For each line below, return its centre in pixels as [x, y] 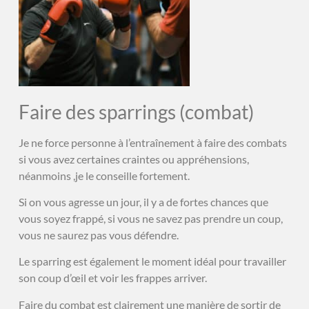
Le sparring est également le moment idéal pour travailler [152, 261]
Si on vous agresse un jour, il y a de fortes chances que [143, 201]
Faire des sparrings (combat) [136, 111]
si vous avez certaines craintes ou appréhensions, [133, 159]
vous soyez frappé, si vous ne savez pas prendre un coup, [150, 218]
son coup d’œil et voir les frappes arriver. [112, 278]
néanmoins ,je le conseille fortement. [104, 175]
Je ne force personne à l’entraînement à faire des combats [152, 142]
